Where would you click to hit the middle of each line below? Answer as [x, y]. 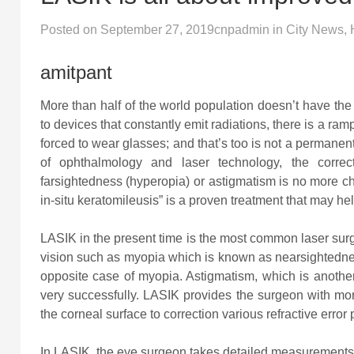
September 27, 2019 [157, 29]
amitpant [76, 72]
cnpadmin [241, 29]
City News [314, 29]
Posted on [70, 29]
